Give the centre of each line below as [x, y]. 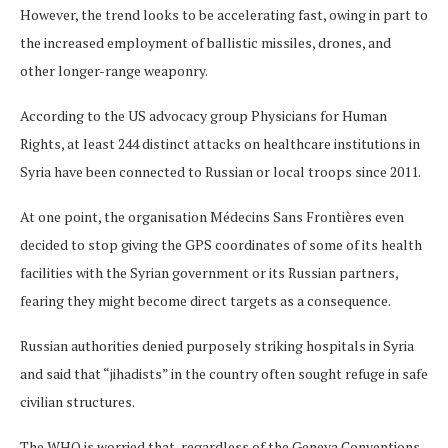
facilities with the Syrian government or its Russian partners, [209, 272]
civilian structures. [77, 401]
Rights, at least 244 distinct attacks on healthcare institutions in [220, 143]
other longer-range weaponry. [114, 70]
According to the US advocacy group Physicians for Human [203, 115]
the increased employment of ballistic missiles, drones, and [205, 42]
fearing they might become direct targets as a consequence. [205, 300]
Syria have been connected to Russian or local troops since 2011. [220, 171]
